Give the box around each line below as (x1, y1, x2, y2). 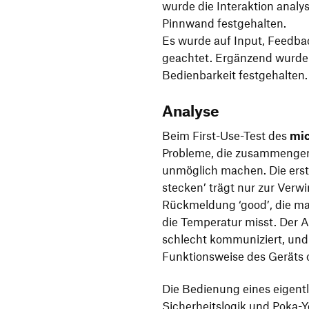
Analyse (162, 101, 219, 119)
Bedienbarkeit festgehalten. (162, 68, 308, 82)
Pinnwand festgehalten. (162, 16, 286, 30)
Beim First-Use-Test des (162, 128, 290, 142)
